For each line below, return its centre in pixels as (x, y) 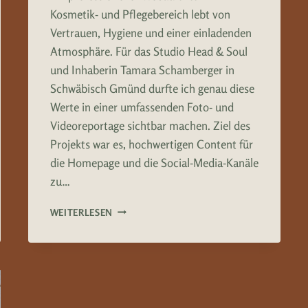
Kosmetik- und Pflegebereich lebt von (140, 14)
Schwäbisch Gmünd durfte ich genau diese (152, 88)
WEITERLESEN (81, 212)
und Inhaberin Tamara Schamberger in (142, 69)
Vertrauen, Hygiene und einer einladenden (151, 32)
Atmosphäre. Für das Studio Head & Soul (148, 51)
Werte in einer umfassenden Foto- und (142, 107)
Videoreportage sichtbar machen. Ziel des (150, 125)
